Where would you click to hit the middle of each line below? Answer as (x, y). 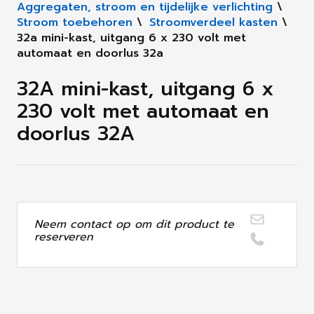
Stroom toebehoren (75, 23)
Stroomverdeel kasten (213, 23)
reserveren (64, 237)
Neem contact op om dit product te (134, 225)
